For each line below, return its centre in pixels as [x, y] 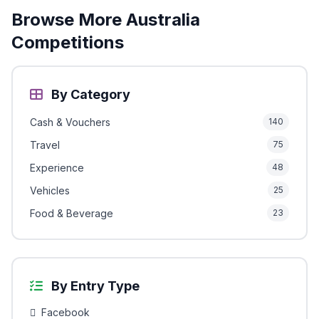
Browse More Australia [106, 20]
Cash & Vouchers [70, 122]
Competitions [68, 43]
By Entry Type [94, 286]
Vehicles [50, 190]
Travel [45, 145]
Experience [57, 167]
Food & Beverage [72, 213]
